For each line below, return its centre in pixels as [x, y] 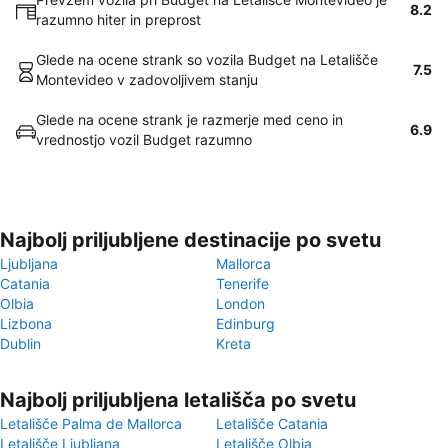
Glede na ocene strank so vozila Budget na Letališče [207, 59]
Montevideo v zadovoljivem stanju [147, 79]
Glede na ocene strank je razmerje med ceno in [189, 119]
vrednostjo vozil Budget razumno [144, 139]
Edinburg [245, 323]
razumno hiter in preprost [118, 19]
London [240, 303]
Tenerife [242, 283]
